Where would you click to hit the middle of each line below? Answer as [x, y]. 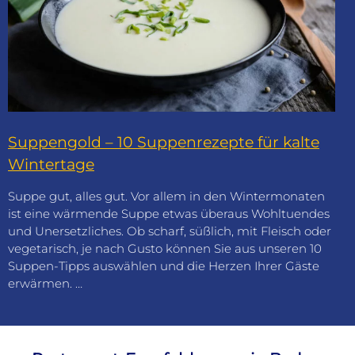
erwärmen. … [45, 284]
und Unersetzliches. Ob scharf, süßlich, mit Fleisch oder [170, 231]
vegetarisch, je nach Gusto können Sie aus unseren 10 [165, 249]
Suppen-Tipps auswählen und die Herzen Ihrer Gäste [164, 266]
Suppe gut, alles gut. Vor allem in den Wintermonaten [166, 197]
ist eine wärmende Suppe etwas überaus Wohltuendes [169, 214]
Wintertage [51, 165]
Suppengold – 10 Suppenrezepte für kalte [164, 143]
